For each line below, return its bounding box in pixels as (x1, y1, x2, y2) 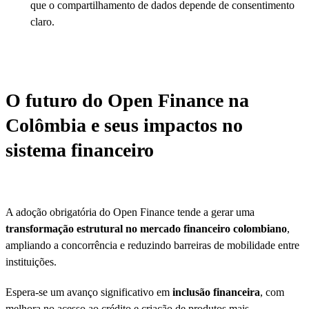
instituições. (6, 255, 57, 268)
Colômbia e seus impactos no (6, 114, 243, 136)
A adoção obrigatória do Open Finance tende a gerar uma (6, 206, 255, 218)
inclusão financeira (172, 286, 260, 298)
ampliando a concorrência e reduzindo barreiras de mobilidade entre (6, 239, 299, 251)
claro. (30, 15, 54, 28)
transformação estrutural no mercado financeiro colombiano (6, 222, 287, 235)
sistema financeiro (6, 139, 154, 161)
